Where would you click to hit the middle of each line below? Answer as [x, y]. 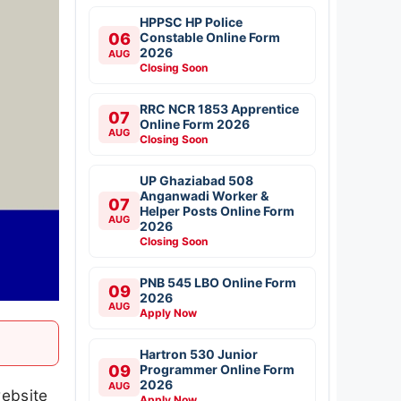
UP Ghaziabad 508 [196, 180]
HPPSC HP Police [191, 21]
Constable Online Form [210, 37]
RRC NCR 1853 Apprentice [219, 108]
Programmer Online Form [217, 369]
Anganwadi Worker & [204, 195]
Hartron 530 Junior [199, 354]
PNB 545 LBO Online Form [218, 282]
